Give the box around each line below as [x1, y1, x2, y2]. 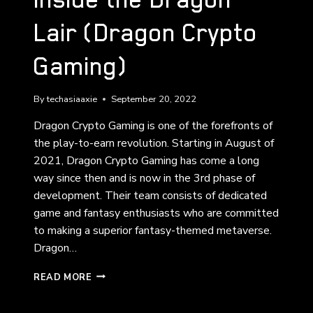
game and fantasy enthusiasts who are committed [34, 205, 279, 221]
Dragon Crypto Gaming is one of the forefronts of [34, 117, 272, 133]
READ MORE [34, 270, 92, 284]
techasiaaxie [47, 92, 98, 105]
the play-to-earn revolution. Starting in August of [34, 135, 274, 151]
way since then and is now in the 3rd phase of [34, 170, 255, 186]
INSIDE [91, 268, 126, 281]
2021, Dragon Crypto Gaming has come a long [34, 152, 259, 168]
